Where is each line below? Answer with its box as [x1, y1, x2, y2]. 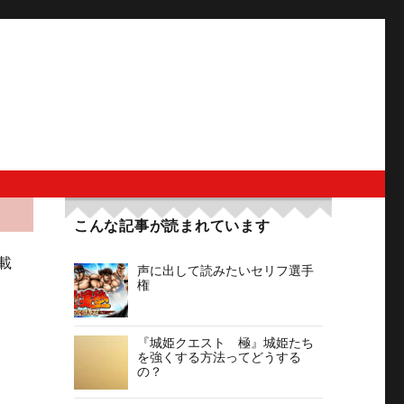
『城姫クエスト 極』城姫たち [136, 335, 314, 350]
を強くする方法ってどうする [136, 350, 301, 364]
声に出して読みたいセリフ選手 [136, 263, 314, 278]
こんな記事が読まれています [73, 218, 271, 234]
